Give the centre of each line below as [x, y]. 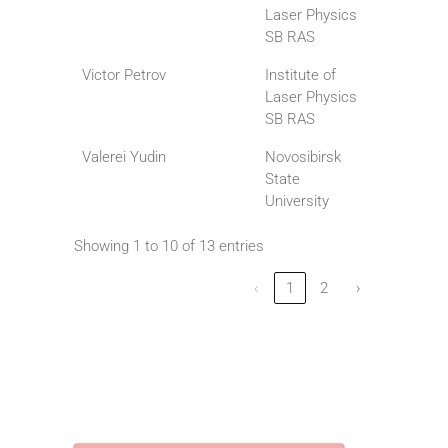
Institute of [300, 75]
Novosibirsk [303, 157]
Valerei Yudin [124, 157]
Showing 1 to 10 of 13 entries [169, 246]
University [297, 201]
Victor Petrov [124, 75]
